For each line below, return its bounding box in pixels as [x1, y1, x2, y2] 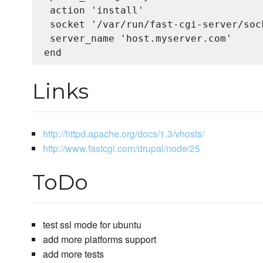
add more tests [42, 247, 104, 261]
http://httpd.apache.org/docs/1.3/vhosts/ [42, 127, 204, 141]
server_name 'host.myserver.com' [44, 33, 232, 45]
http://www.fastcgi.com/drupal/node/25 [42, 141, 200, 156]
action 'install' [44, 5, 144, 16]
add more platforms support [42, 232, 156, 247]
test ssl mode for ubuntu [42, 218, 141, 232]
